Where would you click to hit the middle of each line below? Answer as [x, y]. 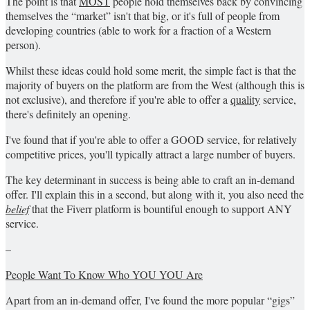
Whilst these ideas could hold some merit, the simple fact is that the [151, 71]
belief [17, 209]
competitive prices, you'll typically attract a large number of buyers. [151, 154]
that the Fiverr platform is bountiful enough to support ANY [161, 209]
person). [23, 45]
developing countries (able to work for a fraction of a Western [138, 30]
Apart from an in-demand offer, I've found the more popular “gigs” [150, 300]
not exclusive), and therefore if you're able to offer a [118, 100]
